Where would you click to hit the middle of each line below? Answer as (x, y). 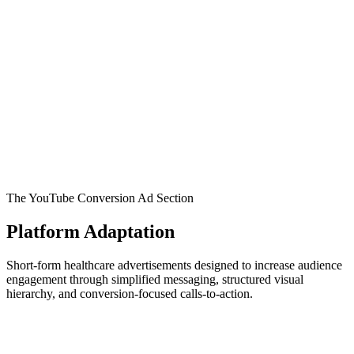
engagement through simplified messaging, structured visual (155, 279)
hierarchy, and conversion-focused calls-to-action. (130, 293)
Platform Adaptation (90, 231)
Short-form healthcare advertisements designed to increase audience (174, 265)
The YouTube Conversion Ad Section (100, 198)
